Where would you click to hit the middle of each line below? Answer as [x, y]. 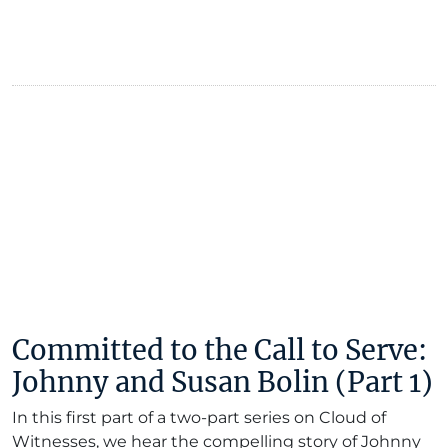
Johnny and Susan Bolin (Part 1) [222, 382]
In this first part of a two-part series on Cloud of [199, 417]
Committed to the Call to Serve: [219, 350]
